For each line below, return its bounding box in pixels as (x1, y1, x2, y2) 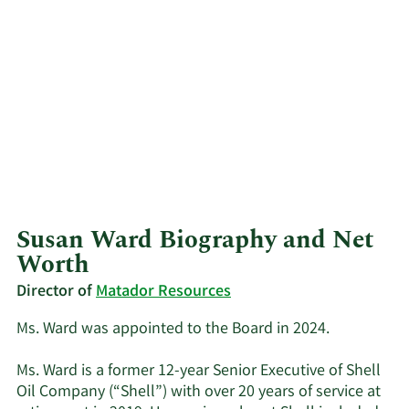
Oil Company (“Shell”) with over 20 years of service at (16, 381, 381, 405)
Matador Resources (96, 279, 231, 304)
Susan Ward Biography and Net (16, 220, 373, 259)
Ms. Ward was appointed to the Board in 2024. (16, 317, 330, 341)
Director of (16, 279, 96, 304)
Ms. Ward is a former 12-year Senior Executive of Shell (16, 360, 381, 384)
